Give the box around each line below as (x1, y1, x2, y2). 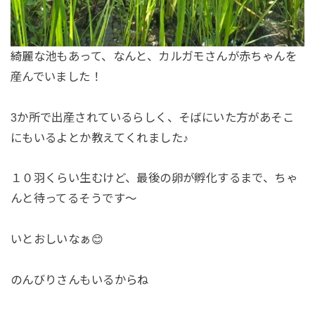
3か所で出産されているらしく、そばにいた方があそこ (10, 110, 295, 124)
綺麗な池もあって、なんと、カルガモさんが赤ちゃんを (10, 49, 297, 63)
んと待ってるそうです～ (10, 192, 137, 205)
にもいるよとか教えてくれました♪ (10, 131, 189, 144)
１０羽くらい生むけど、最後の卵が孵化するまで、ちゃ (10, 172, 298, 185)
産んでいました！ (10, 70, 103, 83)
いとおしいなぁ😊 (10, 233, 115, 246)
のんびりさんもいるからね (10, 274, 149, 287)
